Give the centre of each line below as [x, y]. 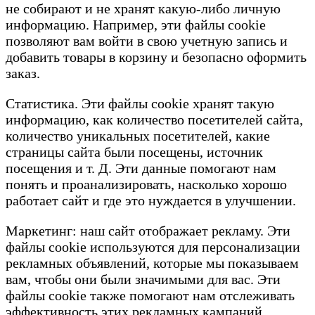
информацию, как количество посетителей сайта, [154, 120]
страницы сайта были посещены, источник [134, 152]
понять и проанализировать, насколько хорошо [146, 185]
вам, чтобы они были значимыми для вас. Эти [143, 279]
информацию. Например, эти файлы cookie [136, 25]
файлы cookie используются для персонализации [153, 247]
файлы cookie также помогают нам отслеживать [150, 296]
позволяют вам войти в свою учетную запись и [147, 41]
